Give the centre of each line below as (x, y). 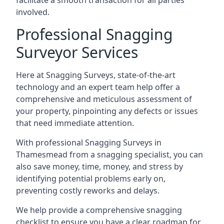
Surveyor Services (77, 52)
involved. (33, 12)
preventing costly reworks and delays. (88, 190)
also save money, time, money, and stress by (99, 166)
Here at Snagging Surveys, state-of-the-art (96, 75)
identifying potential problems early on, (91, 178)
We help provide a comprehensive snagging (99, 210)
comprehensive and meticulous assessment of (104, 99)
